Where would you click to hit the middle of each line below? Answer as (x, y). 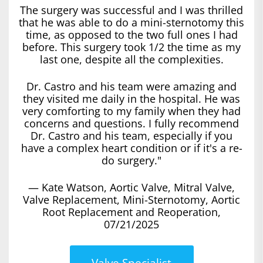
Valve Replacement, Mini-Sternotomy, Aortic (131, 199)
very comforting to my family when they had (131, 111)
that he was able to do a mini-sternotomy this (131, 22)
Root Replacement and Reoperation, (131, 212)
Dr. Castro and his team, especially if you (131, 135)
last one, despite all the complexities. (131, 59)
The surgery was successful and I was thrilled (131, 10)
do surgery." (131, 160)
